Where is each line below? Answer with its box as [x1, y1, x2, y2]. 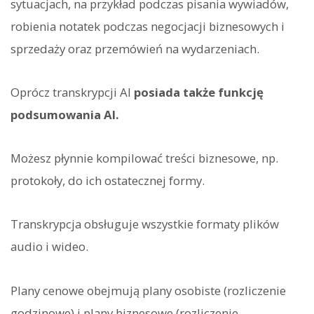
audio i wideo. [11, 238, 88, 255]
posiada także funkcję [134, 83, 264, 100]
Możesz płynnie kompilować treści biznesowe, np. [11, 150, 278, 167]
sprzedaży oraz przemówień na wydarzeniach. [11, 40, 259, 57]
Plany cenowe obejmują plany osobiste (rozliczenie [11, 282, 286, 299]
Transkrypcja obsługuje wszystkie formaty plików [11, 216, 279, 233]
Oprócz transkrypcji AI [11, 83, 134, 100]
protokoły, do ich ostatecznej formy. [11, 172, 205, 189]
